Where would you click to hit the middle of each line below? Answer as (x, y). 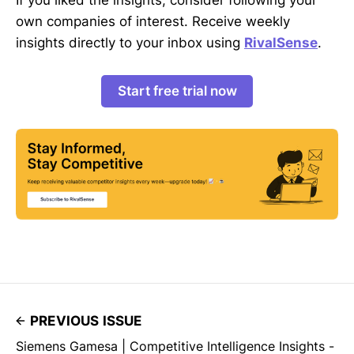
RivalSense (281, 42)
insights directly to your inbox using (130, 42)
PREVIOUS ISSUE (86, 320)
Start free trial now (177, 90)
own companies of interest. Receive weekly (153, 21)
